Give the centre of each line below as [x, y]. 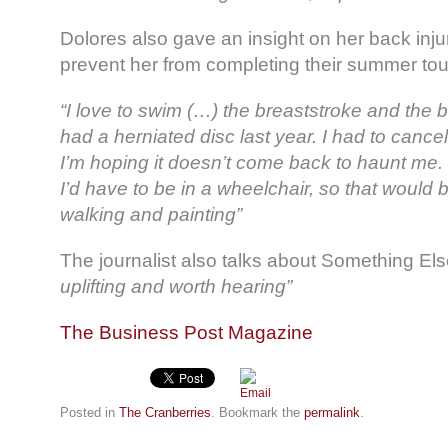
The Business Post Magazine [186, 333]
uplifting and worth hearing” [176, 287]
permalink [332, 413]
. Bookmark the [257, 413]
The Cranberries [165, 413]
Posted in [89, 413]
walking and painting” [151, 215]
